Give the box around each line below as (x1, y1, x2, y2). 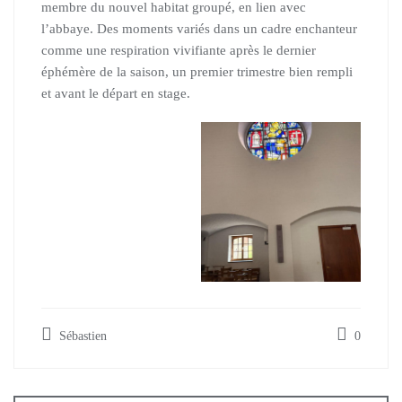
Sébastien (56, 328, 107, 343)
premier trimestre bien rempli (190, 64, 353, 79)
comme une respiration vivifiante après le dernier (41, 42, 316, 57)
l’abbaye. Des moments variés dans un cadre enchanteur (41, 21, 357, 36)
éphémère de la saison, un (41, 64, 190, 79)
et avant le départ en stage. (41, 85, 190, 100)
